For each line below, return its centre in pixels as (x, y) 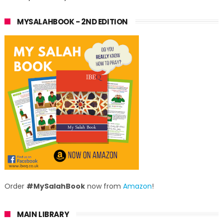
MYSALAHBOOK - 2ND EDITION (72, 22)
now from (104, 186)
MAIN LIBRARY (43, 214)
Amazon (137, 186)
